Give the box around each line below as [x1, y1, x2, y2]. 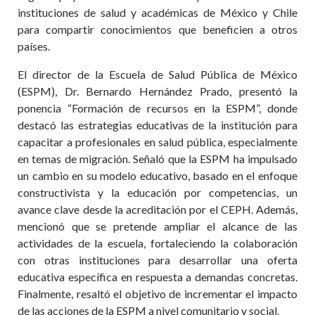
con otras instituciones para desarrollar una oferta [18, 253, 297, 266]
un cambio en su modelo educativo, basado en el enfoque [18, 169, 297, 182]
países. [18, 39, 50, 53]
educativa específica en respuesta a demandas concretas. [18, 270, 297, 283]
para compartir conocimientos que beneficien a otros [18, 22, 297, 36]
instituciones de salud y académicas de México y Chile [18, 6, 297, 19]
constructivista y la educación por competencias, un [18, 186, 297, 199]
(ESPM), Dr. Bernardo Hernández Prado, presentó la [18, 84, 297, 98]
